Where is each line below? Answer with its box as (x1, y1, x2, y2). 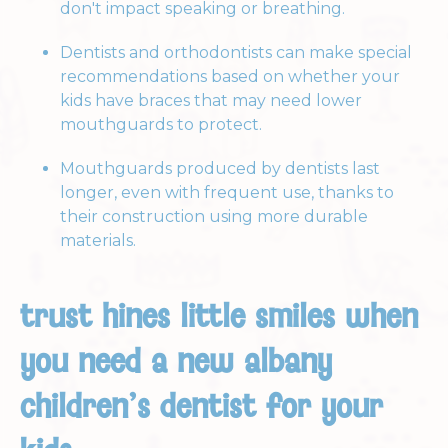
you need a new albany (20, 340, 332, 382)
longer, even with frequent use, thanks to (60, 183, 394, 203)
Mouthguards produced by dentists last (60, 159, 380, 179)
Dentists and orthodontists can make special (60, 43, 412, 63)
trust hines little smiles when (20, 295, 418, 337)
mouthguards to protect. (60, 115, 270, 135)
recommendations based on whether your (60, 67, 400, 87)
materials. (60, 231, 144, 251)
